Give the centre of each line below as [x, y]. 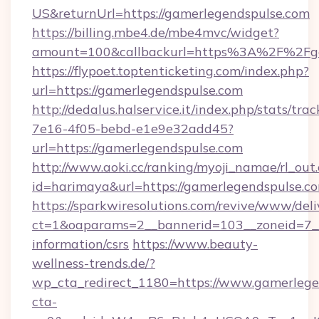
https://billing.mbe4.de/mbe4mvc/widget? [156, 32]
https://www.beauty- [195, 244]
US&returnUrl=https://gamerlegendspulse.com [171, 13]
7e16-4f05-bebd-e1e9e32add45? [133, 129]
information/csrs [80, 244]
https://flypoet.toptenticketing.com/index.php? [171, 71]
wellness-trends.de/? [94, 263]
